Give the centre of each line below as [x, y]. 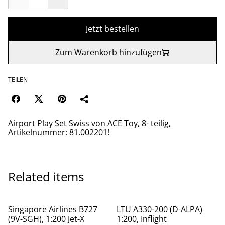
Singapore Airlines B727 [53, 209]
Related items [46, 177]
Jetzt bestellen [113, 29]
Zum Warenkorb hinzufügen [108, 52]
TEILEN [18, 80]
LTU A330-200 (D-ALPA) [159, 209]
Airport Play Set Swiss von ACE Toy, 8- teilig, [89, 123]
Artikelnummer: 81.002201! [59, 132]
